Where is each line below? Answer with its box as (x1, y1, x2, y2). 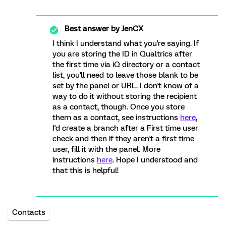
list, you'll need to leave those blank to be (52, 71, 198, 80)
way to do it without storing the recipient (52, 92, 197, 101)
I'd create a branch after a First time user (52, 124, 198, 133)
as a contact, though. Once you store (52, 102, 185, 112)
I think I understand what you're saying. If (52, 39, 199, 48)
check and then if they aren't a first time (52, 134, 194, 144)
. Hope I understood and (112, 155, 198, 165)
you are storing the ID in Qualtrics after (52, 49, 192, 59)
